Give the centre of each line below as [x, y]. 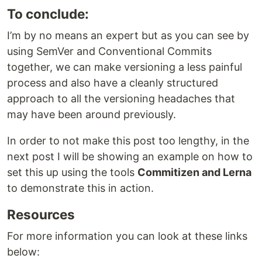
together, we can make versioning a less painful [125, 67]
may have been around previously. [92, 114]
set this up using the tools [72, 172]
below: [23, 251]
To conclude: [48, 13]
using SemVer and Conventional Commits [109, 51]
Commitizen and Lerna [194, 172]
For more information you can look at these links [127, 236]
